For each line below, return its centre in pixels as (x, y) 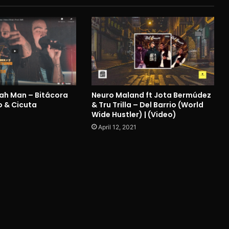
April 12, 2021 (117, 127)
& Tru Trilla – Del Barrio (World (147, 105)
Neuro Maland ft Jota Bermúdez (151, 95)
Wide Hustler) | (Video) (134, 115)
